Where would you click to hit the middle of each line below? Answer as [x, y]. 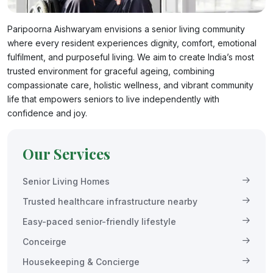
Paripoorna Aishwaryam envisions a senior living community [126, 29]
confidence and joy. [47, 113]
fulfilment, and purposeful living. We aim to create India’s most [131, 57]
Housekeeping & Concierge [81, 261]
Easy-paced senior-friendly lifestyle [99, 221]
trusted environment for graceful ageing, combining [111, 71]
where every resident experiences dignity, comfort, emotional [132, 43]
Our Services [66, 153]
